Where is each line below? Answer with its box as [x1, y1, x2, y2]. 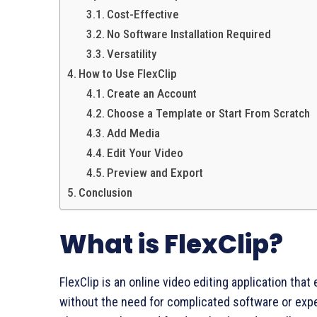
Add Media [107, 126, 161, 141]
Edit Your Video [107, 146, 184, 161]
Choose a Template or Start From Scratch [107, 106, 311, 121]
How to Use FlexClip [79, 67, 178, 81]
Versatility [107, 47, 157, 62]
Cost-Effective [107, 7, 180, 22]
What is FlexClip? [59, 226, 283, 263]
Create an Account [107, 86, 197, 101]
